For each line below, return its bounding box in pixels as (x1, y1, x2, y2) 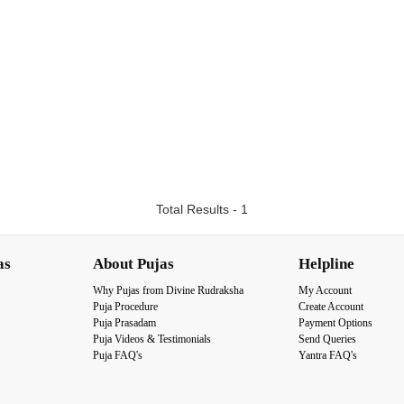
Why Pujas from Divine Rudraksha (93, 283, 243, 297)
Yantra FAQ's (298, 348, 357, 362)
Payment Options (298, 316, 372, 329)
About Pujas (93, 254, 174, 272)
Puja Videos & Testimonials (93, 332, 211, 345)
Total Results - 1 (156, 201, 248, 216)
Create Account (298, 299, 363, 313)
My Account (298, 283, 352, 297)
